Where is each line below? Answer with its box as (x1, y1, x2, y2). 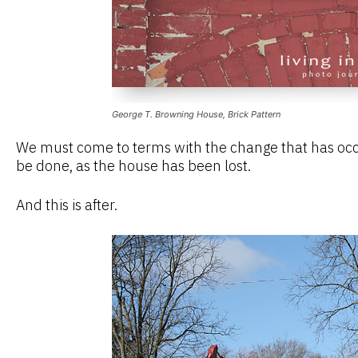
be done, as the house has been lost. (16, 157, 251, 176)
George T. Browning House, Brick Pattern (112, 109, 280, 121)
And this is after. (16, 196, 117, 215)
